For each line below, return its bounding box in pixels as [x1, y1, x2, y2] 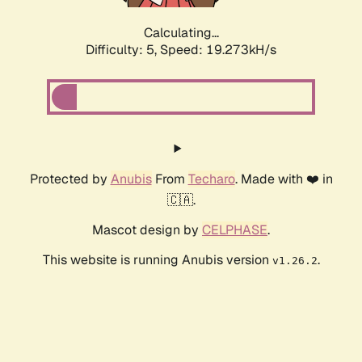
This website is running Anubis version [42, 251, 272, 269]
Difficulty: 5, [86, 41, 160, 59]
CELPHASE [202, 221, 267, 239]
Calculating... [143, 24, 219, 42]
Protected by [29, 170, 111, 188]
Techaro [187, 170, 235, 188]
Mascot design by [92, 221, 202, 239]
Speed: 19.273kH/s [160, 41, 276, 59]
